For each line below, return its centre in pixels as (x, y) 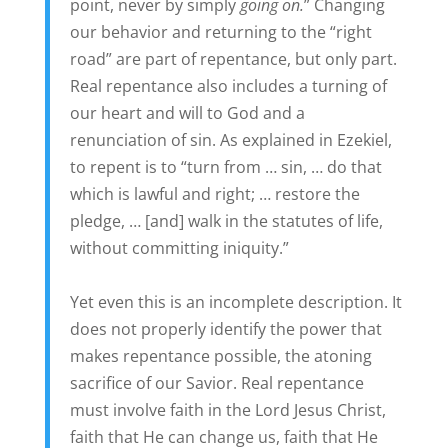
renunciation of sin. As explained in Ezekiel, (230, 140)
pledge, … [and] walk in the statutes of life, (226, 221)
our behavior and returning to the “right (220, 32)
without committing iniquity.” (179, 248)
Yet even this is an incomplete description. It (235, 302)
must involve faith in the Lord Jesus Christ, (227, 410)
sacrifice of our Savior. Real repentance (216, 383)
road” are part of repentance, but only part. (233, 59)
